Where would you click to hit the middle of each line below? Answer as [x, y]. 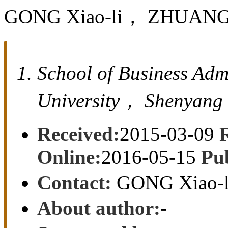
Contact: [74, 183]
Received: [78, 134]
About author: [99, 208]
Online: [69, 157]
